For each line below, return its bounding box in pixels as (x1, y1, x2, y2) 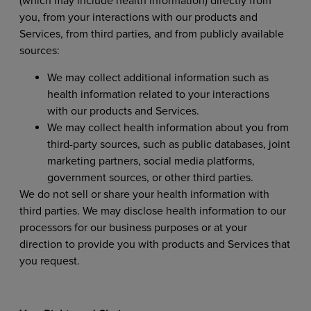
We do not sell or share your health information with (19, 187, 269, 201)
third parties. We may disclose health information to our (19, 203, 286, 218)
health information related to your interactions (47, 87, 269, 101)
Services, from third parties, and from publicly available (19, 27, 284, 42)
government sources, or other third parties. (47, 170, 256, 185)
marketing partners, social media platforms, (47, 153, 255, 168)
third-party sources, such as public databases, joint (47, 137, 290, 151)
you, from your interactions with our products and (19, 10, 258, 25)
